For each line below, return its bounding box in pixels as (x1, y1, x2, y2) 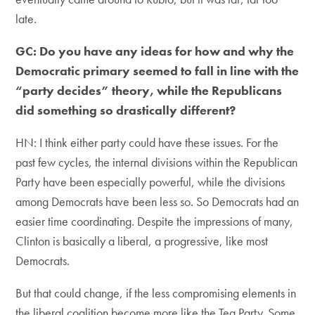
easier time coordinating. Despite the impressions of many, (15, 213, 294, 229)
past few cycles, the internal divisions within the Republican (15, 154, 298, 170)
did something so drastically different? (15, 102, 236, 118)
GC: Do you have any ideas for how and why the (15, 43, 295, 59)
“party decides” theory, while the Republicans (15, 82, 283, 98)
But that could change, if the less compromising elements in (15, 285, 297, 301)
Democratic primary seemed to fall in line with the (15, 63, 300, 79)
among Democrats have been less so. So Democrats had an (15, 193, 300, 210)
